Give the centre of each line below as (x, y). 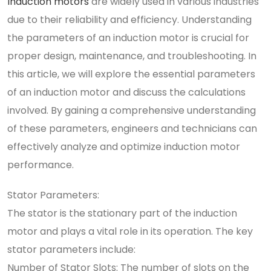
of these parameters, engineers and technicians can (132, 129)
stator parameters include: (71, 250)
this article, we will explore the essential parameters (131, 74)
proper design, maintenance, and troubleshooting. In (132, 56)
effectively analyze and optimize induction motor (124, 147)
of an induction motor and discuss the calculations (126, 92)
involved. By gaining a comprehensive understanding (132, 110)
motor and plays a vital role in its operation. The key (130, 231)
